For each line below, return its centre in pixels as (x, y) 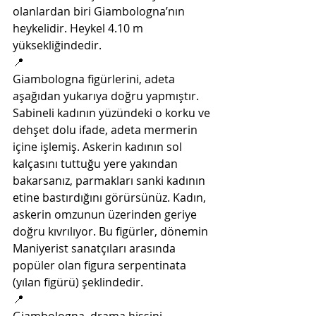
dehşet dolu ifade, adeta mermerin (107, 130)
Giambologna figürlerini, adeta (95, 79)
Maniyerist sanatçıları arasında (96, 248)
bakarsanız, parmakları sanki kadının (110, 181)
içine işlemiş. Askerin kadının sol (99, 147)
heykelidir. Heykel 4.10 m (79, 28)
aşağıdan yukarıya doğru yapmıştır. (107, 96)
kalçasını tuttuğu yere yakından (97, 164)
